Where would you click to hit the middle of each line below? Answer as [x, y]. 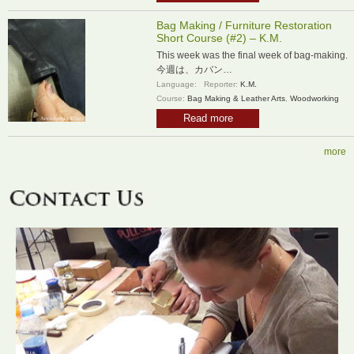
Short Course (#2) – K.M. [219, 38]
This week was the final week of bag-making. [252, 55]
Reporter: [220, 84]
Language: [178, 84]
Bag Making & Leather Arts [236, 98]
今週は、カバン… [194, 69]
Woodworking [314, 98]
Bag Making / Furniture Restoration [244, 25]
